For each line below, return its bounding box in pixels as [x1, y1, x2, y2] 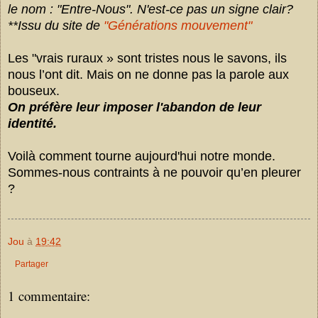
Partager [15, 259, 48, 270]
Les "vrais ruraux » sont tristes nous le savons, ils [8, 51, 287, 66]
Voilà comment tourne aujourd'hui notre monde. [8, 149, 279, 164]
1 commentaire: [8, 287, 90, 305]
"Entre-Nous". [53, 2, 133, 17]
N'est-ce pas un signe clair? [133, 2, 293, 17]
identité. [8, 116, 57, 131]
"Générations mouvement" [104, 18, 252, 33]
